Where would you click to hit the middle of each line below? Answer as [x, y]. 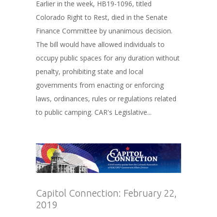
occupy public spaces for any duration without [108, 58]
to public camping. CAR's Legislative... [94, 112]
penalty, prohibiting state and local [90, 72]
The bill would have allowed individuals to [100, 45]
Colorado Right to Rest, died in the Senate [102, 17]
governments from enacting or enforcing [100, 85]
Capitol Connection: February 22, [106, 193]
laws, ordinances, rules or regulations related [106, 99]
